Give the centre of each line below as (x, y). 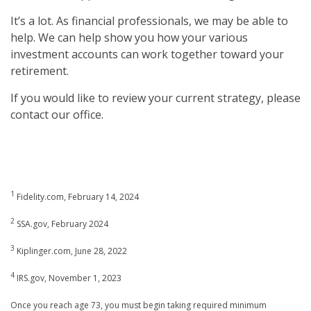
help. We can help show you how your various (129, 38)
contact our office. (57, 115)
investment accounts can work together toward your (147, 54)
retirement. (40, 71)
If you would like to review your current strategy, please (155, 98)
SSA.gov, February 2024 (61, 224)
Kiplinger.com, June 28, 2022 (71, 251)
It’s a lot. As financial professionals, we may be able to (149, 21)
